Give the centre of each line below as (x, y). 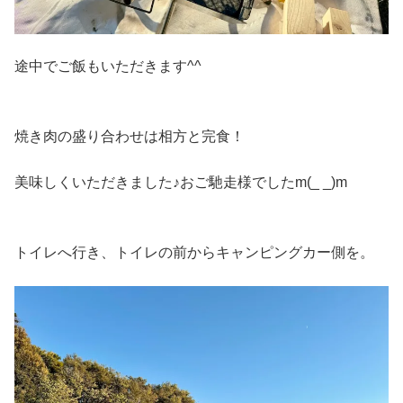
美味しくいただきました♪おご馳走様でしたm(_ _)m (181, 182)
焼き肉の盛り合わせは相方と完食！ (130, 137)
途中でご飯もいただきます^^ (108, 66)
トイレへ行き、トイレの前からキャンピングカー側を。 (194, 253)
